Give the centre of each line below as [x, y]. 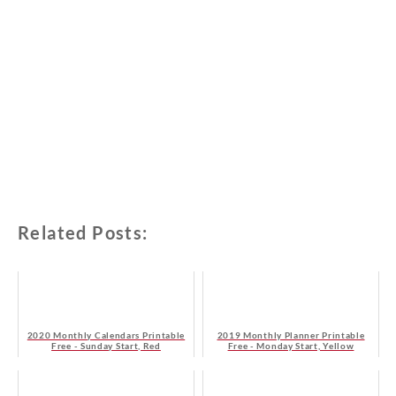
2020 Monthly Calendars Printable [106, 335]
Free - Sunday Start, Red [106, 346]
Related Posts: [83, 233]
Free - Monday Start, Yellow [291, 346]
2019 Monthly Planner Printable [291, 335]
